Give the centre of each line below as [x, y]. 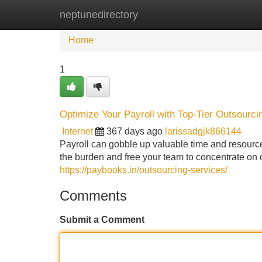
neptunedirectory [99, 15]
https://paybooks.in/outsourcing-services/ [144, 170]
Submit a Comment [102, 220]
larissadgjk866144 [203, 131]
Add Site [228, 14]
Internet [77, 131]
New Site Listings [156, 14]
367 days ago [135, 131]
